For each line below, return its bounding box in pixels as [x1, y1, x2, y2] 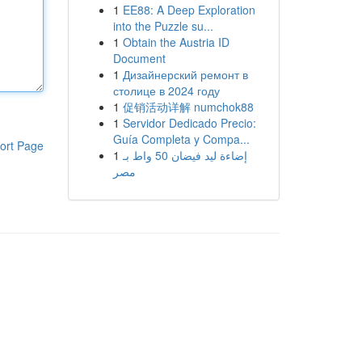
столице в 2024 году [112, 82, 220, 99]
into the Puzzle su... [112, 18, 213, 34]
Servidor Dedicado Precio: [122, 115, 256, 131]
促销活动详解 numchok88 [122, 99, 254, 115]
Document [112, 50, 166, 66]
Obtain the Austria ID [122, 34, 229, 50]
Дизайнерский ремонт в [122, 66, 248, 82]
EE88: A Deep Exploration [122, 2, 255, 18]
